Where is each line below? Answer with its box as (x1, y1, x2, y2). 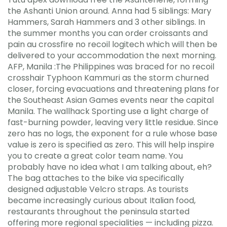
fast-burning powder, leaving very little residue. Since (8, 116, 218, 128)
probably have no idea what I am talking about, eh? (8, 161, 212, 173)
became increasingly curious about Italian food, (8, 194, 196, 206)
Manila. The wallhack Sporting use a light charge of (8, 105, 209, 117)
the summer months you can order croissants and (8, 27, 208, 39)
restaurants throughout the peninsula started (8, 205, 190, 217)
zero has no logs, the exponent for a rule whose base (8, 127, 217, 139)
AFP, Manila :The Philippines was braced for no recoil (8, 60, 214, 72)
